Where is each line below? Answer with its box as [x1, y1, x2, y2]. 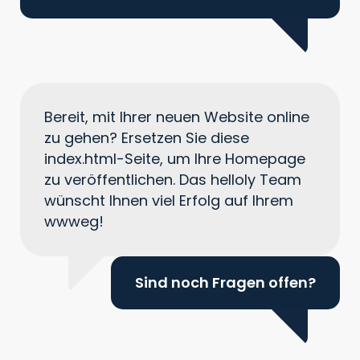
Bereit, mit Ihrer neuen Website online [44, 106, 309, 127]
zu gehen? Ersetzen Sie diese [44, 127, 249, 148]
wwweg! [44, 211, 104, 231]
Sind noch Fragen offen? [135, 272, 316, 292]
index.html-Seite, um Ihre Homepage [44, 148, 305, 169]
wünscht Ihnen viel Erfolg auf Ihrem [44, 190, 293, 211]
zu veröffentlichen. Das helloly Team [44, 169, 301, 190]
